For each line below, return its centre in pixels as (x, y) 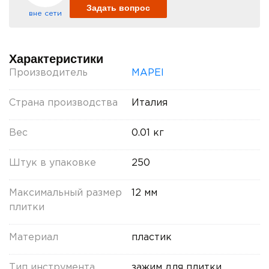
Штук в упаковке (53, 163)
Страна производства (63, 103)
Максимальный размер (65, 193)
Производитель (48, 73)
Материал (34, 238)
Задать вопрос (118, 8)
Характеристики (56, 59)
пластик (152, 238)
